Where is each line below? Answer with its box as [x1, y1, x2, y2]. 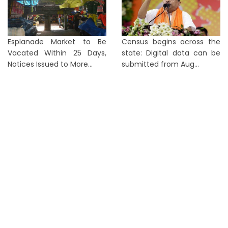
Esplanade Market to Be [8, 37, 106, 47]
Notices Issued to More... [8, 59, 93, 69]
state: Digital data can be [122, 48, 220, 58]
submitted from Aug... [122, 59, 199, 69]
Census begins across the [122, 37, 220, 47]
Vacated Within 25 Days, [8, 48, 106, 58]
